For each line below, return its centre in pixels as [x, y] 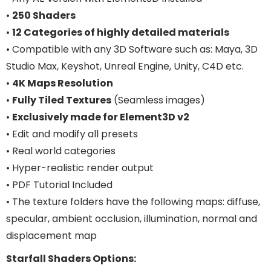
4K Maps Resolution [63, 83]
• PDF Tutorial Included [59, 185]
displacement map [51, 236]
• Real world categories [61, 151]
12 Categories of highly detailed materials [121, 32]
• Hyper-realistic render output [80, 168]
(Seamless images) [158, 100]
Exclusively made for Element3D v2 [101, 117]
